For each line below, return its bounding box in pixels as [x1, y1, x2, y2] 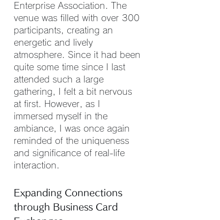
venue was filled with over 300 [14, 13, 142, 22]
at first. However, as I [14, 99, 103, 108]
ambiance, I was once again [14, 124, 133, 133]
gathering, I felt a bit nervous [14, 87, 135, 96]
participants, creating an [14, 26, 116, 34]
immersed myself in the [14, 111, 110, 120]
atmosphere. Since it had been [14, 50, 143, 59]
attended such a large [14, 75, 107, 83]
